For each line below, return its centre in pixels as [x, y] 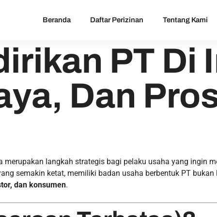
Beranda [57, 20]
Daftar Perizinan [117, 20]
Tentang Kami [186, 20]
